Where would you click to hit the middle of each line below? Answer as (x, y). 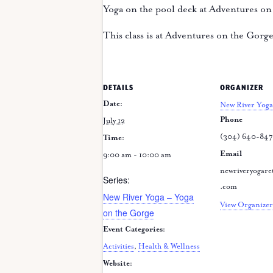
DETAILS (118, 88)
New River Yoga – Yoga (148, 197)
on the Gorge (129, 213)
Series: (116, 180)
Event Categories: (134, 230)
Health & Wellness (169, 247)
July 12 (114, 121)
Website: (118, 264)
